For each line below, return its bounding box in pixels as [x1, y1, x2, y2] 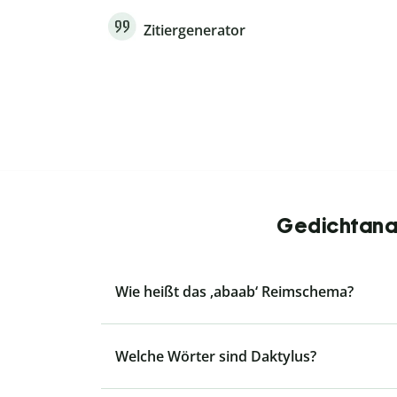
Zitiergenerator [144, 20, 245, 41]
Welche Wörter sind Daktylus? [115, 346, 316, 367]
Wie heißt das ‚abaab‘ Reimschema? [115, 282, 354, 302]
